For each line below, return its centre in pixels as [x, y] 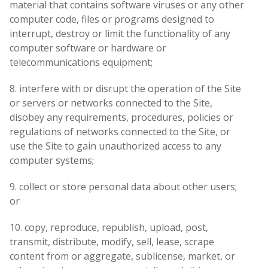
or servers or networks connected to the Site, [111, 103]
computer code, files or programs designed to [112, 19]
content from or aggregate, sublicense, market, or [122, 256]
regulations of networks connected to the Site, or [120, 132]
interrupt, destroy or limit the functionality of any [120, 34]
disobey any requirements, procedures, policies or [121, 118]
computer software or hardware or [88, 48]
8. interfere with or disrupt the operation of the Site [125, 89]
